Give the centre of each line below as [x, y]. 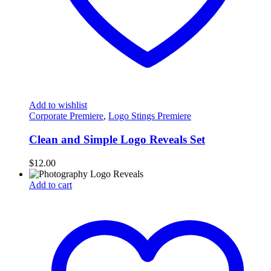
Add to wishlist [58, 105]
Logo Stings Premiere [150, 116]
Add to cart [51, 184]
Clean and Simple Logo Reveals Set [117, 140]
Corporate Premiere [66, 116]
